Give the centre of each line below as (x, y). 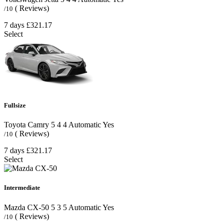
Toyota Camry (27, 125)
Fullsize (15, 106)
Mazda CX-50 (27, 207)
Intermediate (22, 188)
